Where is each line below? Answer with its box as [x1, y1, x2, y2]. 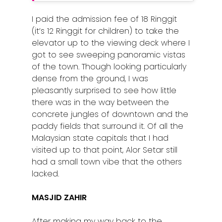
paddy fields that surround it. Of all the [32, 120, 184, 132]
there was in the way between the [32, 96, 169, 108]
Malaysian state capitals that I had [32, 132, 169, 144]
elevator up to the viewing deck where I [32, 37, 190, 49]
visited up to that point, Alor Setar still [32, 144, 178, 156]
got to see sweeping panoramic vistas [32, 49, 186, 60]
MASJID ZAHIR [32, 191, 87, 203]
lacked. [32, 167, 59, 179]
